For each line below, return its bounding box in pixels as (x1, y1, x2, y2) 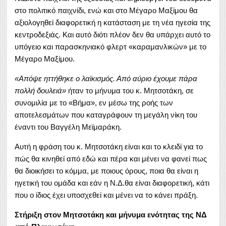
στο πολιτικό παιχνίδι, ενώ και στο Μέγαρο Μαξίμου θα (15, 6, 198, 15)
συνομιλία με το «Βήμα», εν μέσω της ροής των (15, 98, 173, 107)
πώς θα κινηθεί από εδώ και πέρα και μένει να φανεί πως (15, 154, 207, 163)
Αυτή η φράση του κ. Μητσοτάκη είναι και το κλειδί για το (15, 142, 203, 151)
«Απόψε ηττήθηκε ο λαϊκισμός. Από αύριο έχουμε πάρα (15, 74, 197, 83)
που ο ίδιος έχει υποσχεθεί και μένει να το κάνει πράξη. (15, 190, 198, 199)
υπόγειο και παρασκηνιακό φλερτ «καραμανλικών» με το (15, 42, 206, 51)
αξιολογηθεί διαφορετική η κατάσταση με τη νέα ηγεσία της (15, 18, 210, 27)
